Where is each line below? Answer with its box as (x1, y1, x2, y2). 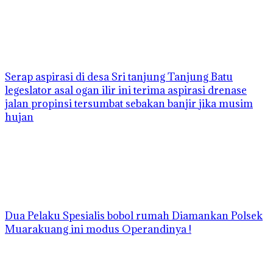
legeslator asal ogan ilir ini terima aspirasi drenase (5, 83, 247, 97)
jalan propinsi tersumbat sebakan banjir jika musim (5, 97, 253, 111)
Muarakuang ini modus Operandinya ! (5, 222, 191, 236)
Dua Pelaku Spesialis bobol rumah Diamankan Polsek (5, 209, 263, 223)
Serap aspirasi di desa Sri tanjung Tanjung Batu (5, 70, 233, 84)
